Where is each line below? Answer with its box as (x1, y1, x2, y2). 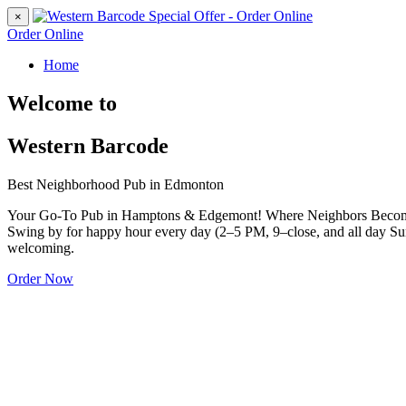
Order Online (7, 26, 83, 42)
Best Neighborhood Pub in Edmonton (7, 176, 224, 192)
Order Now (7, 270, 73, 286)
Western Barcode (7, 133, 169, 158)
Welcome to (7, 91, 117, 115)
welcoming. (7, 239, 74, 256)
